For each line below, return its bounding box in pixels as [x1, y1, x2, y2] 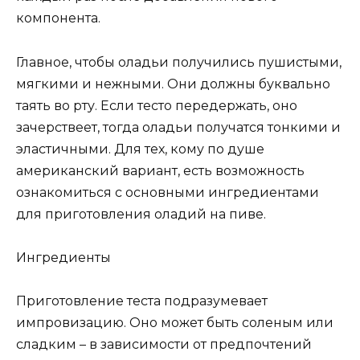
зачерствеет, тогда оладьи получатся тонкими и [16, 119, 341, 135]
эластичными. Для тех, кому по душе [16, 141, 264, 157]
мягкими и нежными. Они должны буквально [16, 76, 330, 92]
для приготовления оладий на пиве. [16, 206, 266, 222]
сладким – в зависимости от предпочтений [16, 336, 312, 352]
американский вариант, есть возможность [16, 162, 305, 178]
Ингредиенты [16, 249, 111, 265]
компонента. [16, 10, 100, 27]
